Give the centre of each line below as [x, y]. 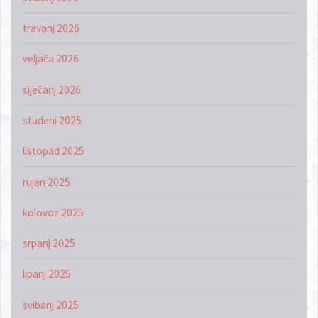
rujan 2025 [46, 182]
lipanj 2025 [46, 274]
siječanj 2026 [51, 89]
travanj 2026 [51, 28]
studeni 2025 [52, 120]
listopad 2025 [53, 151]
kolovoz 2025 [53, 212]
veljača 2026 [50, 59]
